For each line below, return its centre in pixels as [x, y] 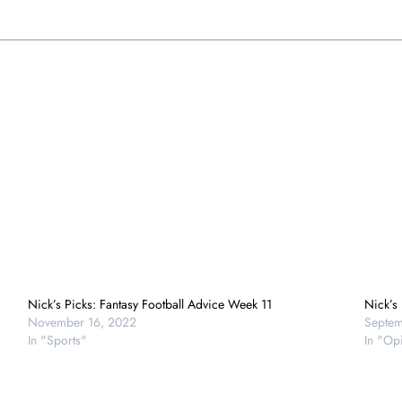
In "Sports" [57, 340]
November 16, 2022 [82, 322]
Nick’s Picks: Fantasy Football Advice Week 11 [149, 304]
